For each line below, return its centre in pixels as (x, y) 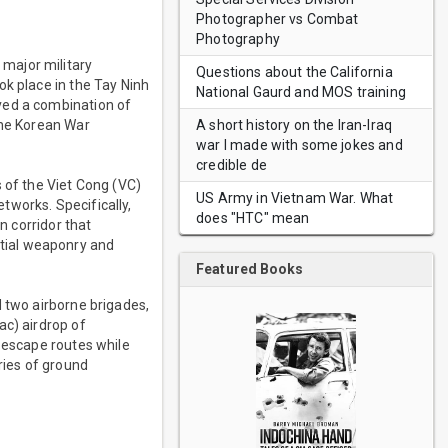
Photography (238, 39)
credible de (231, 165)
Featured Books (250, 269)
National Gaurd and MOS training (301, 92)
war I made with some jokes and (299, 145)
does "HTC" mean (253, 218)
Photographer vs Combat (277, 19)
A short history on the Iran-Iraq (294, 125)
